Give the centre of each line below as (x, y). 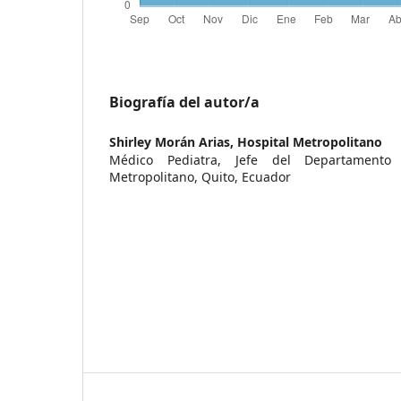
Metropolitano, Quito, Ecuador (200, 176)
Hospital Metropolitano (310, 141)
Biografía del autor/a (184, 102)
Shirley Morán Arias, (173, 141)
